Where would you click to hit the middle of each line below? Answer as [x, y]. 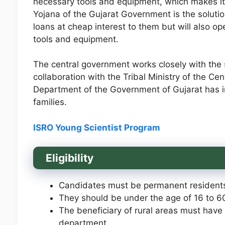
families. [51, 102]
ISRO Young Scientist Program [96, 127]
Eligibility [71, 158]
